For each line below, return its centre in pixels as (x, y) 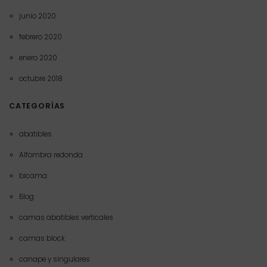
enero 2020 (38, 58)
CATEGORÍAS (37, 106)
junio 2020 (37, 16)
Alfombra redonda (51, 155)
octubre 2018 (41, 78)
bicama (33, 176)
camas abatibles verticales (66, 218)
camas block (42, 239)
